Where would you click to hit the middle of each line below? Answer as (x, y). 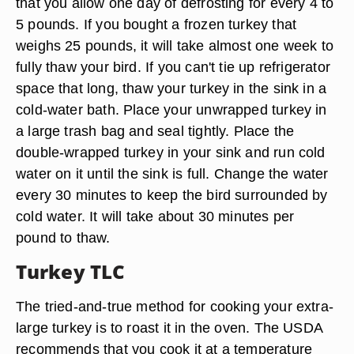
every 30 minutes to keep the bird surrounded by (172, 195)
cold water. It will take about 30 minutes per (155, 216)
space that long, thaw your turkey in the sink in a (171, 88)
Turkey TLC (71, 271)
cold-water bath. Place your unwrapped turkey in (171, 109)
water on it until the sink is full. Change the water (172, 173)
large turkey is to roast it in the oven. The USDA (169, 328)
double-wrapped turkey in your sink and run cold (171, 152)
